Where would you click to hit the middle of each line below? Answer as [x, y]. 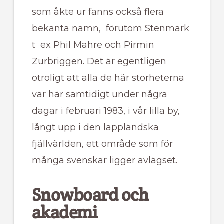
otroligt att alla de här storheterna [108, 78]
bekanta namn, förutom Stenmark [112, 29]
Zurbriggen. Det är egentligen [99, 62]
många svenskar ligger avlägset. [109, 161]
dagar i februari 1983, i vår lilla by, [106, 111]
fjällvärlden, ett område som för [102, 144]
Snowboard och [90, 195]
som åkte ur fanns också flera [98, 12]
